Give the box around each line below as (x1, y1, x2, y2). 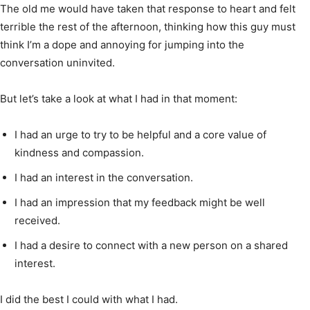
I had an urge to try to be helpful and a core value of (15, 127, 266, 141)
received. (15, 213, 60, 227)
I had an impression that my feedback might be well (15, 195, 265, 209)
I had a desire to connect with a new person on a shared (15, 238, 288, 252)
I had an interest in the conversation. (15, 170, 193, 184)
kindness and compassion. (15, 145, 144, 159)
